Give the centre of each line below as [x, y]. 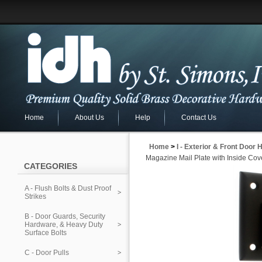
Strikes [35, 196]
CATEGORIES [51, 166]
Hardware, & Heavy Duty [64, 225]
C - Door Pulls [47, 253]
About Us [89, 118]
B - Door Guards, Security [65, 216]
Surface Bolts [46, 233]
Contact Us [199, 118]
